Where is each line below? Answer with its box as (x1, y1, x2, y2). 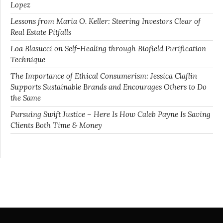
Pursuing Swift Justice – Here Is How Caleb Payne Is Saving (10, 110, 211, 119)
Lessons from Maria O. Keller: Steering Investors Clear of (10, 16, 201, 26)
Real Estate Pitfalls (10, 27, 71, 37)
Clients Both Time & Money (10, 120, 102, 130)
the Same (10, 93, 41, 103)
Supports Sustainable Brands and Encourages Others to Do (10, 82, 207, 92)
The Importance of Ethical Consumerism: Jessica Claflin (10, 71, 197, 81)
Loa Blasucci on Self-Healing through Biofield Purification (10, 44, 206, 54)
